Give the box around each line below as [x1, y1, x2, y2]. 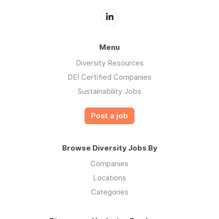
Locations [93, 173, 126, 182]
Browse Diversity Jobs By [62, 143, 157, 153]
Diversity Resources [75, 58, 144, 67]
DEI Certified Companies [67, 72, 152, 82]
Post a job [91, 111, 128, 120]
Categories [90, 187, 129, 197]
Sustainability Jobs [78, 86, 141, 96]
